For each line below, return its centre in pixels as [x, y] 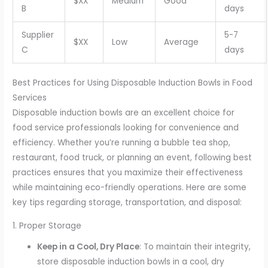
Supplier [37, 35]
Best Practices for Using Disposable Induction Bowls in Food [133, 83]
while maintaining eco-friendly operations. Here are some [130, 188]
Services [30, 98]
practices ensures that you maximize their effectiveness [128, 173]
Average [181, 42]
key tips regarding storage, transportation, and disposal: [127, 203]
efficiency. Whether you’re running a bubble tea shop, [122, 143]
